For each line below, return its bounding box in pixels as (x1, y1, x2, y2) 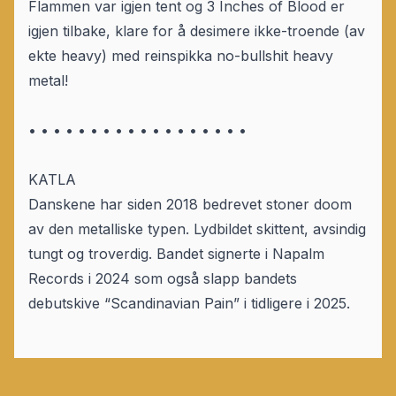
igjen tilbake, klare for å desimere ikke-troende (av (28, 22, 365, 41)
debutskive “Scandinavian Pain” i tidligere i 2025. (28, 294, 350, 313)
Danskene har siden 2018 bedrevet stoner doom (28, 195, 352, 214)
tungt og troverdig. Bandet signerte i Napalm (28, 245, 324, 263)
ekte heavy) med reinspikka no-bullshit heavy (28, 47, 333, 65)
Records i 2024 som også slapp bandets (28, 270, 297, 288)
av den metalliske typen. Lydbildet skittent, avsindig (28, 220, 366, 239)
